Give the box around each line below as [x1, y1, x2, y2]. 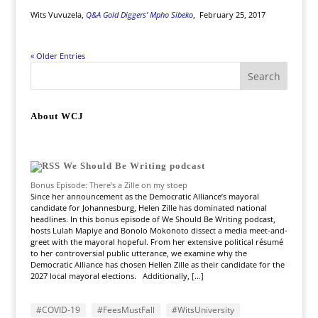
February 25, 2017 [199, 9, 265, 20]
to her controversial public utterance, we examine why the [30, 248, 247, 258]
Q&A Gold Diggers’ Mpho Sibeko [85, 9, 193, 20]
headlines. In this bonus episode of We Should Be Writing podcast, [30, 214, 275, 224]
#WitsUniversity [171, 304, 234, 316]
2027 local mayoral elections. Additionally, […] [30, 270, 204, 281]
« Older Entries [30, 50, 85, 61]
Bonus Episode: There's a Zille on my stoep [30, 180, 187, 190]
